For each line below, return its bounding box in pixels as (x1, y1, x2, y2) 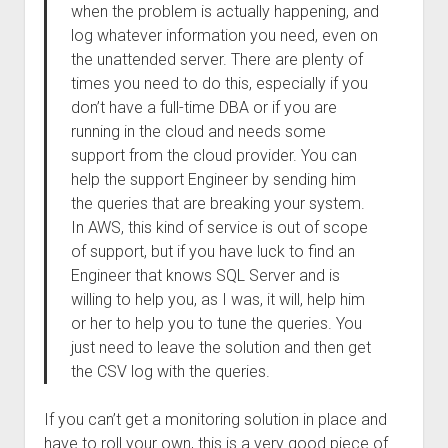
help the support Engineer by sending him (70, 170, 356, 189)
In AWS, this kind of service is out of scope (70, 218, 368, 237)
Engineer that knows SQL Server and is (70, 266, 340, 285)
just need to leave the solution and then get (70, 338, 371, 357)
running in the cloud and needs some (70, 122, 326, 141)
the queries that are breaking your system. (70, 194, 365, 213)
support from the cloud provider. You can (70, 146, 357, 165)
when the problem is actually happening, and (70, 2, 379, 21)
